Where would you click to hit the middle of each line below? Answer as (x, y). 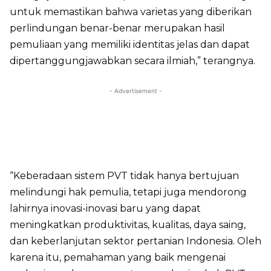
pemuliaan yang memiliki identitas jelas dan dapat (130, 44)
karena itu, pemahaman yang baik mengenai (118, 257)
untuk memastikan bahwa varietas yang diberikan (131, 12)
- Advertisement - (135, 91)
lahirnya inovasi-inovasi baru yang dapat (105, 208)
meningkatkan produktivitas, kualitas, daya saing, (128, 225)
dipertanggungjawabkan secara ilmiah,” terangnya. (132, 61)
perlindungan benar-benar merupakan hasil (117, 28)
